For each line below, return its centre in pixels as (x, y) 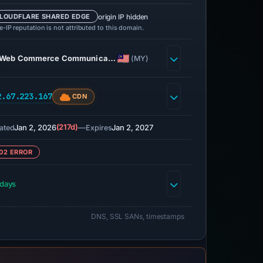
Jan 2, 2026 (35, 127)
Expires (99, 127)
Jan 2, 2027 (132, 127)
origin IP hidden (123, 16)
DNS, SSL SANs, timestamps (138, 216)
